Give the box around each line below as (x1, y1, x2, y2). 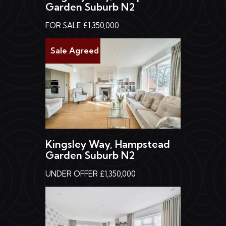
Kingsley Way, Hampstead (45, 137, 170, 150)
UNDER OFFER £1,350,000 (45, 168, 136, 179)
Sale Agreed (50, 45, 99, 56)
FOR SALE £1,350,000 (45, 21, 119, 31)
